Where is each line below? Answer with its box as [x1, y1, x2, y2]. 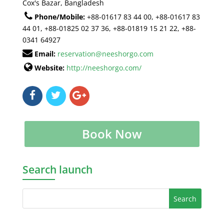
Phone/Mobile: [34, 12, 85, 22]
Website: [34, 63, 64, 73]
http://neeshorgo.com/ [66, 63, 141, 73]
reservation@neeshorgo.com [57, 49, 153, 59]
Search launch [22, 162, 92, 177]
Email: [34, 49, 55, 59]
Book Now [81, 125, 142, 142]
